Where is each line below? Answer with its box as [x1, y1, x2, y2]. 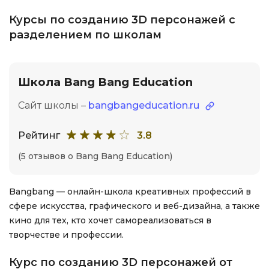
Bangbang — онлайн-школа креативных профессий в [9, 186, 251, 197]
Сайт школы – [18, 100, 88, 111]
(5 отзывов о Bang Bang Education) [18, 151, 172, 162]
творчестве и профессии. [9, 229, 124, 240]
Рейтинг [18, 129, 60, 141]
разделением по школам [9, 28, 162, 41]
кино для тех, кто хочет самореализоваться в [9, 215, 211, 226]
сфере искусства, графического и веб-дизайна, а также [9, 201, 260, 211]
